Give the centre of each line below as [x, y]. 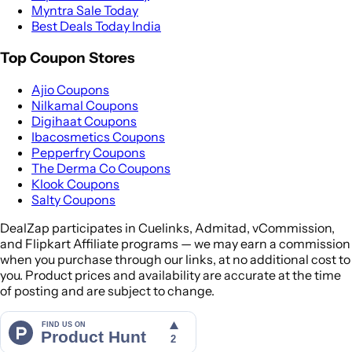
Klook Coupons [75, 183]
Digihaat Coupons [84, 121]
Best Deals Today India [96, 26]
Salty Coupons [73, 199]
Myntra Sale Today [85, 11]
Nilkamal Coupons [85, 105]
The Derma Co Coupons [101, 168]
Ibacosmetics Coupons [98, 136]
